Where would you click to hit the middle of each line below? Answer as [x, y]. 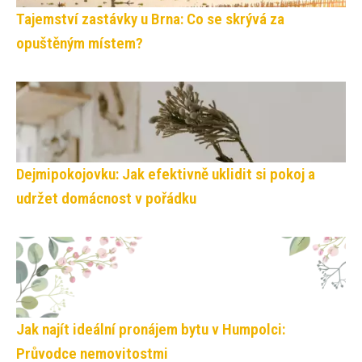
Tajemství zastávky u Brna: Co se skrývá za [150, 19]
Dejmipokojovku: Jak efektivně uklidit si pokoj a [166, 174]
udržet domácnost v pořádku [106, 198]
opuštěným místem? [80, 43]
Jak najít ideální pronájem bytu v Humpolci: [151, 329]
